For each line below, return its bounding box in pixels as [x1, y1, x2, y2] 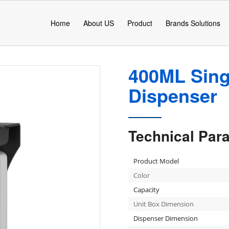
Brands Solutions [166, 18, 220, 28]
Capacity [133, 185, 159, 194]
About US [83, 18, 114, 28]
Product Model [133, 156, 179, 166]
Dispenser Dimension [133, 214, 198, 223]
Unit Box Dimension [133, 199, 194, 209]
